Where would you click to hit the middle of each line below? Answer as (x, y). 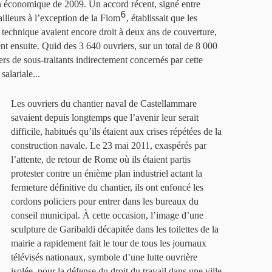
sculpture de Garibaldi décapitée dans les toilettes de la (115, 229)
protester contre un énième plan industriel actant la (107, 173)
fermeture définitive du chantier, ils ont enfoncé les (107, 187)
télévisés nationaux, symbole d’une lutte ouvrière (104, 257)
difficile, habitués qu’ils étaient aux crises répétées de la (116, 131)
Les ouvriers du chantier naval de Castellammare (104, 104)
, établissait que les (162, 18)
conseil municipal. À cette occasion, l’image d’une (107, 215)
